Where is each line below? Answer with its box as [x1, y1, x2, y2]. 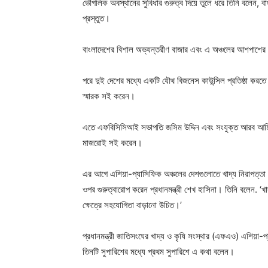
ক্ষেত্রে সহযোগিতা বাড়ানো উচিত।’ [83, 199, 182, 211]
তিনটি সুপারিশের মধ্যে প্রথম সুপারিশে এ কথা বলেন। [83, 246, 234, 258]
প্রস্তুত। [83, 13, 110, 25]
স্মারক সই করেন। [83, 90, 135, 102]
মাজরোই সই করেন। [83, 137, 142, 149]
